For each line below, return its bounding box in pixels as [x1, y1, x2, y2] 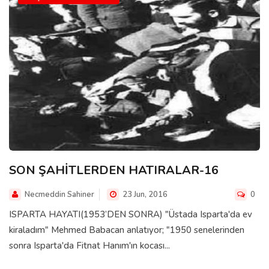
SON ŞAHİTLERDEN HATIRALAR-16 [9, 162, 219, 178]
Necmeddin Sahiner [25, 189, 94, 200]
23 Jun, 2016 [121, 189, 168, 200]
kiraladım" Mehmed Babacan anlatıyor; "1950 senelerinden [9, 223, 244, 236]
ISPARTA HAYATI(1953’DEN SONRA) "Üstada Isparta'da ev [9, 208, 252, 220]
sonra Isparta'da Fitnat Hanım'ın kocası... [9, 239, 170, 252]
